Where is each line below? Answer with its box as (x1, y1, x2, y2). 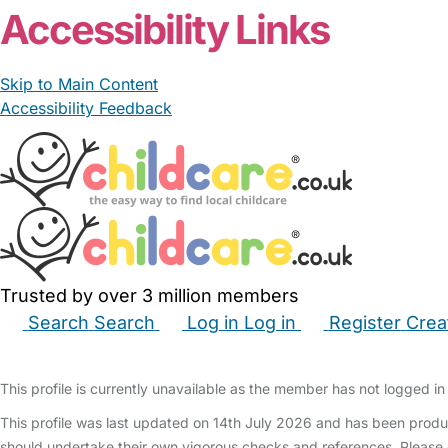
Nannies (254, 341, 314, 361)
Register (328, 312, 401, 333)
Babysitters (48, 341, 131, 361)
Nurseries (326, 341, 397, 361)
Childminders (143, 341, 242, 361)
